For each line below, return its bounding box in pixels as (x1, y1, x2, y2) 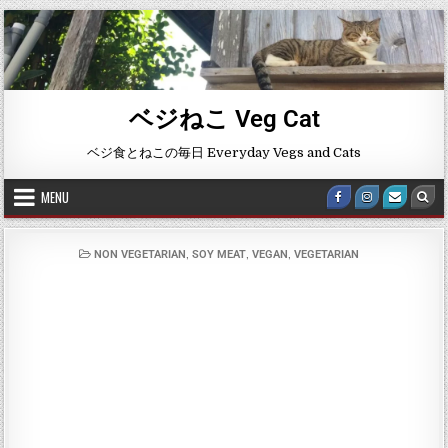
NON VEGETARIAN (94, 248, 186, 262)
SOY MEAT (192, 248, 246, 262)
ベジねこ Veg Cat (128, 105, 320, 134)
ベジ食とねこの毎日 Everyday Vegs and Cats (87, 145, 361, 161)
